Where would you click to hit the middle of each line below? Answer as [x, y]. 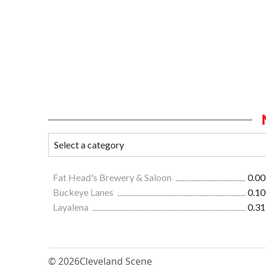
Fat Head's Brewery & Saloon [113, 178]
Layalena [72, 207]
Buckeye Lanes [84, 192]
